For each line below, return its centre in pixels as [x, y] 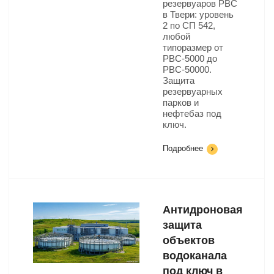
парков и [181, 102]
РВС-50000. [187, 69]
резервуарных [193, 91]
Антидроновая [203, 210]
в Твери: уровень [198, 14]
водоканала [195, 256]
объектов [189, 240]
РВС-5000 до [190, 58]
